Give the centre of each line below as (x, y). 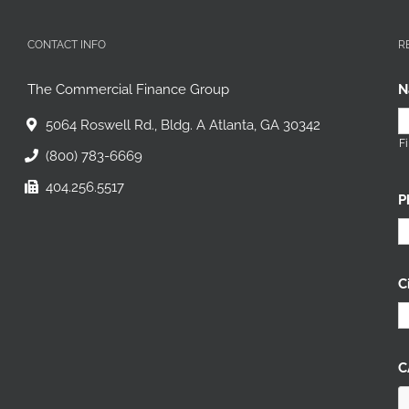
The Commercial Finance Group (128, 89)
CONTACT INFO (66, 45)
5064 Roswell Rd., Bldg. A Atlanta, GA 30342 (183, 125)
